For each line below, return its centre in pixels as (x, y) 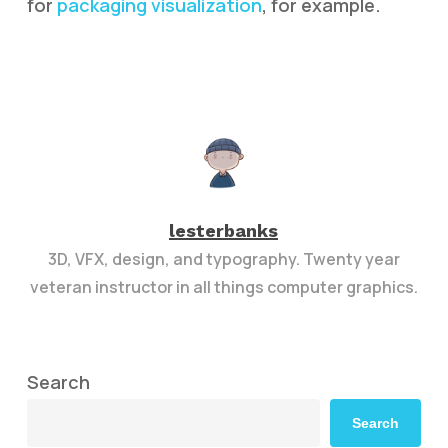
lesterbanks (224, 230)
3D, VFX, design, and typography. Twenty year (223, 259)
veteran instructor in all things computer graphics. (223, 287)
